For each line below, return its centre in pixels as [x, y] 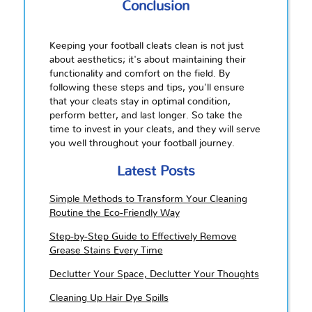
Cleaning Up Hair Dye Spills [109, 298]
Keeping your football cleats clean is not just [146, 46]
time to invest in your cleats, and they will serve [155, 130]
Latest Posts [156, 172]
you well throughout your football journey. [142, 144]
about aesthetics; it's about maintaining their [147, 60]
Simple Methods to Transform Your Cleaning [148, 200]
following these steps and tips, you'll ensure [147, 88]
